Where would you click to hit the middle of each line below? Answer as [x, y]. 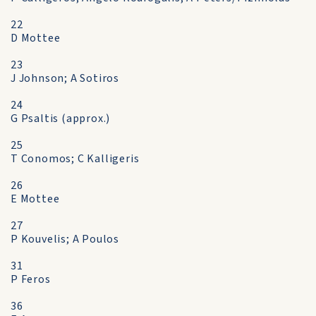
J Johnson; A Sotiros [65, 78]
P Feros [31, 279]
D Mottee [36, 38]
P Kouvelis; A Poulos [65, 239]
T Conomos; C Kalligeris [75, 159]
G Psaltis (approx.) [61, 119]
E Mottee [35, 199]
